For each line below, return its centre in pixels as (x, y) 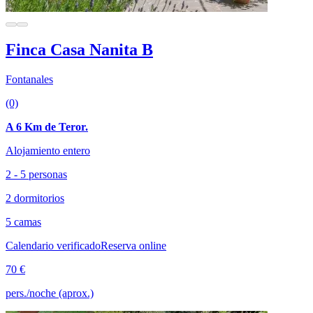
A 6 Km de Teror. (47, 127)
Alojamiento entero (48, 151)
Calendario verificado (53, 246)
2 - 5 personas (36, 175)
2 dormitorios (35, 198)
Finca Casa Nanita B (79, 50)
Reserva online (133, 246)
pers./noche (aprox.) (50, 293)
